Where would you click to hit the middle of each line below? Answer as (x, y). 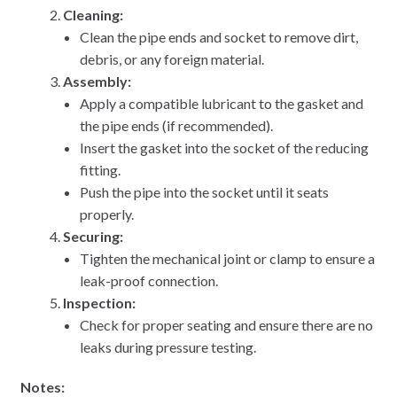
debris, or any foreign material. (172, 59)
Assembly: (97, 82)
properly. (107, 214)
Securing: (93, 237)
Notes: (42, 386)
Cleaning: (93, 15)
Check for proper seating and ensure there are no (227, 325)
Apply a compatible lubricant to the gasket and (222, 104)
